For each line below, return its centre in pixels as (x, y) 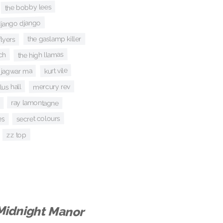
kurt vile (56, 71)
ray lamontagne (35, 103)
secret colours (38, 119)
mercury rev (51, 87)
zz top (16, 135)
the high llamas (41, 55)
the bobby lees (28, 7)
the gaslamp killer (54, 39)
